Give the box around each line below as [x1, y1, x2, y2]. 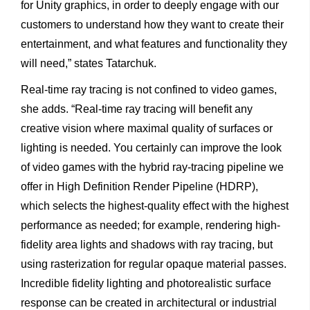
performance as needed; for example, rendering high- [21, 219, 280, 232]
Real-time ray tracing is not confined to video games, [21, 84, 277, 96]
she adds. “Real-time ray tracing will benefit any [21, 103, 253, 116]
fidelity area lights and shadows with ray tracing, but [21, 239, 273, 251]
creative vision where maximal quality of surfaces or [21, 122, 273, 135]
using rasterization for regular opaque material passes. [21, 258, 286, 271]
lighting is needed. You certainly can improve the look [21, 142, 282, 154]
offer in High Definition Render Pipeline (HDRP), [21, 181, 258, 193]
